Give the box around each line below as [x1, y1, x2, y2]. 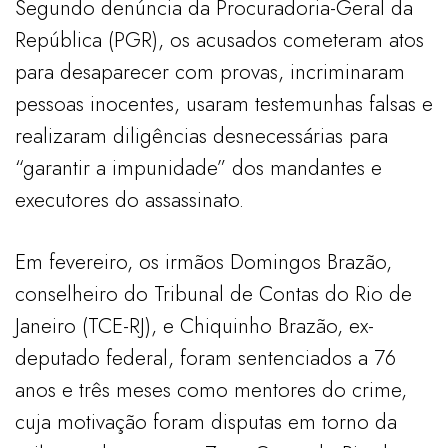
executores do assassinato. [15, 184, 244, 215]
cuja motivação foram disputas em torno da [15, 406, 397, 437]
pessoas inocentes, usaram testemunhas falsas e [15, 88, 433, 119]
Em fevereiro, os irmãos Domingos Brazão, [15, 246, 392, 277]
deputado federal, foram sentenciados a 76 [15, 342, 396, 373]
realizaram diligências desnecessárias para [15, 120, 388, 151]
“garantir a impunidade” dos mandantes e [15, 152, 382, 183]
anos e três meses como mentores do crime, [15, 374, 407, 405]
